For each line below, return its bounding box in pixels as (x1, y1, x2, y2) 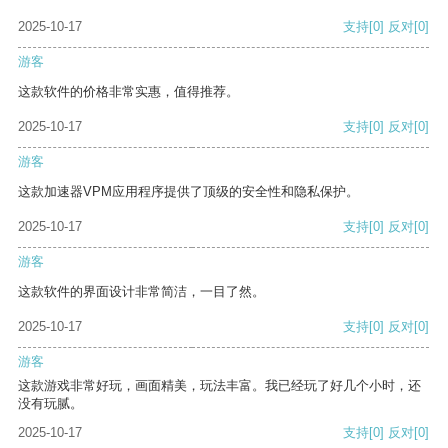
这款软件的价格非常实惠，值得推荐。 (18, 84, 239, 100)
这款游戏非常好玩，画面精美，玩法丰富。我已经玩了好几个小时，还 (18, 378, 421, 394)
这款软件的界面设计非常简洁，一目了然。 (18, 284, 265, 300)
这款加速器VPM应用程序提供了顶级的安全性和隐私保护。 (18, 184, 359, 200)
